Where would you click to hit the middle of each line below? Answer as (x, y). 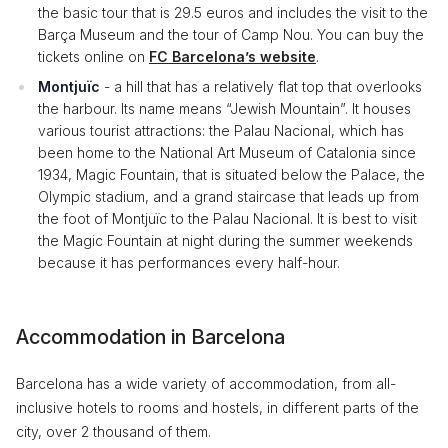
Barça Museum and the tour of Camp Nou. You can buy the (231, 34)
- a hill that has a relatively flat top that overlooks (263, 86)
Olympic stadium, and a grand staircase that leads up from (228, 196)
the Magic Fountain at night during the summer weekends (225, 240)
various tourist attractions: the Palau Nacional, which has (221, 130)
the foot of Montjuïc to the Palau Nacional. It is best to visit (227, 218)
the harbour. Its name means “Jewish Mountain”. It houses (224, 108)
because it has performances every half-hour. (189, 262)
